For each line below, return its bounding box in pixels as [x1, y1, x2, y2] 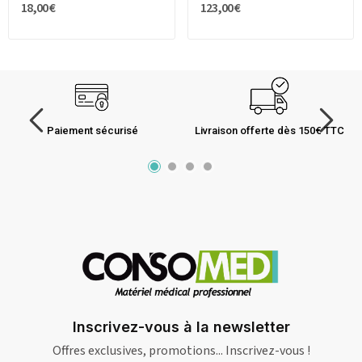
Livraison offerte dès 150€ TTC [195, 124, 344, 137]
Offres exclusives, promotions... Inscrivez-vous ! [52, 342, 310, 360]
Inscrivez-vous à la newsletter [72, 318, 290, 336]
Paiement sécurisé [47, 124, 138, 137]
